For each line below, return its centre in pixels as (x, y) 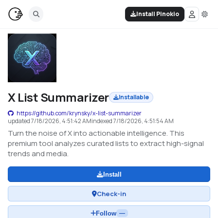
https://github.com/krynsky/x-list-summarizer (79, 113)
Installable (134, 97)
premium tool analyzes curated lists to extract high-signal (106, 143)
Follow (106, 213)
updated (19, 121)
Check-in (111, 193)
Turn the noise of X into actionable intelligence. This (96, 133)
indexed (102, 121)
